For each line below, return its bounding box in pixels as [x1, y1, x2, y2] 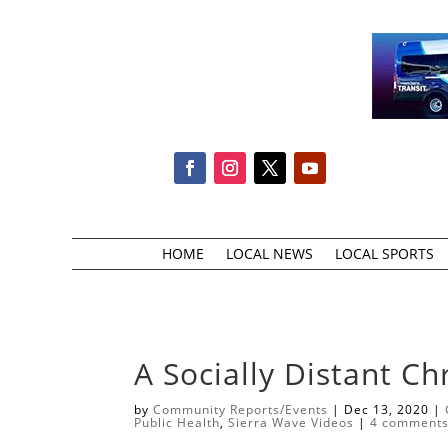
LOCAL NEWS [225, 243, 313, 263]
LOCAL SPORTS [334, 243, 434, 263]
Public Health [134, 414, 221, 432]
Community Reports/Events [153, 401, 329, 419]
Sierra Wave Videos [228, 414, 355, 432]
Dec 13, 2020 [344, 401, 430, 419]
